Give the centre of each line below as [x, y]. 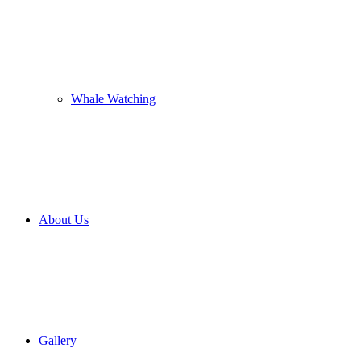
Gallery [58, 340]
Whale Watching [113, 99]
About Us [64, 220]
